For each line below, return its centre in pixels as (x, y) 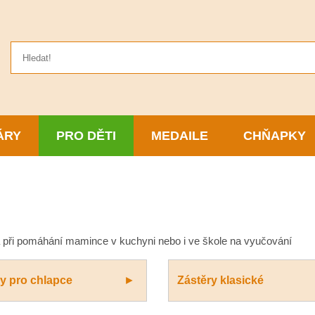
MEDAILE (180, 136)
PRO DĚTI (86, 136)
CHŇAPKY (275, 136)
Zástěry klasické (220, 280)
